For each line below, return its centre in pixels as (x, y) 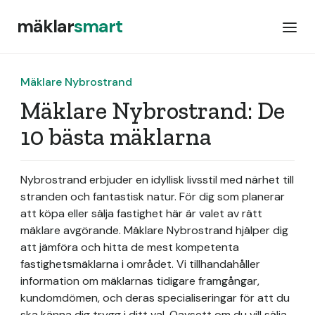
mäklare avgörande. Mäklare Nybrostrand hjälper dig (154, 230)
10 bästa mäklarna (116, 137)
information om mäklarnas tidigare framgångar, (140, 281)
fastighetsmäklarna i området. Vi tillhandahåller (140, 264)
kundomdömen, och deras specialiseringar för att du (155, 298)
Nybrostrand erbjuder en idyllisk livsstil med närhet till (157, 180)
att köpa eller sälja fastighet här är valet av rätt (141, 213)
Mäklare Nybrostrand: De (153, 111)
